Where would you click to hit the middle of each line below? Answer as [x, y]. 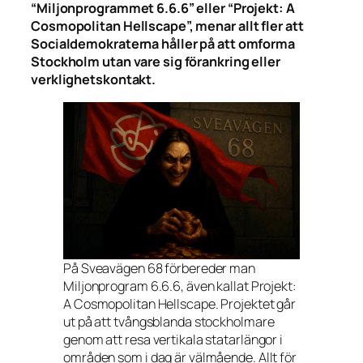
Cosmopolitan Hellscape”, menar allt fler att [167, 26]
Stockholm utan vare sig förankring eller [156, 62]
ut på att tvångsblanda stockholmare [169, 322]
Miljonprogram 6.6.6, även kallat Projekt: [180, 286]
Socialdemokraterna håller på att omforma [163, 44]
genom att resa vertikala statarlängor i [173, 340]
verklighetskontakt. [94, 80]
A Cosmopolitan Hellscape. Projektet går [180, 304]
